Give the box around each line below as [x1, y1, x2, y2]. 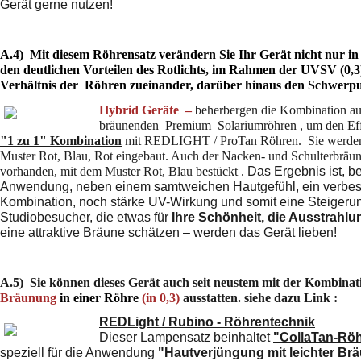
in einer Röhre [60, 290, 139, 305]
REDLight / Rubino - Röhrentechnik [99, 314, 315, 329]
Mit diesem [30, 47, 89, 61]
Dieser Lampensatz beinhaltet [99, 330, 273, 344]
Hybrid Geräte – [99, 102, 192, 117]
